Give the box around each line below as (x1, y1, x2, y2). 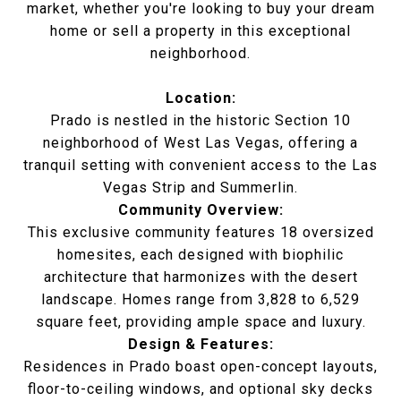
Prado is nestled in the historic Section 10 (50, 112, 351, 129)
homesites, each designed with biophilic (57, 246, 344, 263)
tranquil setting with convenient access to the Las (23, 157, 378, 174)
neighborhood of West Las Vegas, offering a (43, 134, 358, 151)
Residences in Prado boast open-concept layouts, (23, 358, 378, 375)
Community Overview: (117, 201, 284, 218)
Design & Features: (127, 336, 274, 353)
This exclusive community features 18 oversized (27, 224, 374, 241)
